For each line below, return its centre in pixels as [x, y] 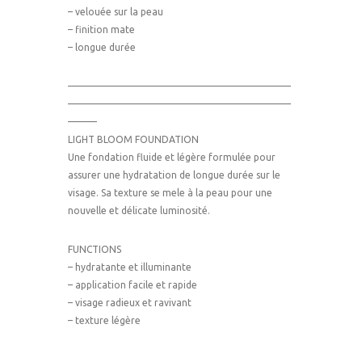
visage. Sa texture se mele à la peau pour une [170, 193]
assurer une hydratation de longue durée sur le [174, 175]
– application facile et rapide [133, 285]
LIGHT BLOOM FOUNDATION [133, 140]
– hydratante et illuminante [130, 267]
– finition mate [101, 29]
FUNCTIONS [95, 250]
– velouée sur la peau [116, 11]
